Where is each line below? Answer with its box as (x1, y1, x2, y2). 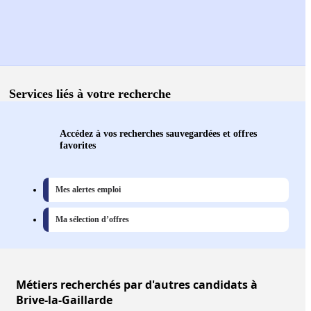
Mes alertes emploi (56, 185, 121, 195)
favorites (60, 140, 96, 151)
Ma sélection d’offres (56, 215, 129, 225)
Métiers (16, 277, 58, 293)
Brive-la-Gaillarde (16, 292, 112, 308)
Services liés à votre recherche (9, 87, 171, 101)
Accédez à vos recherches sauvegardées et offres (60, 128, 257, 140)
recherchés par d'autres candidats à (58, 277, 258, 293)
